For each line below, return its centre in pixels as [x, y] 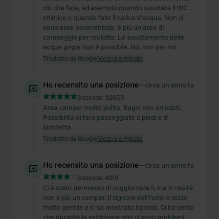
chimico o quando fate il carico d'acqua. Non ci [113, 18]
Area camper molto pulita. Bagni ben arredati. [112, 108]
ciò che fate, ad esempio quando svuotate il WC [115, 8]
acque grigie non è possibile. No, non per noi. [110, 47]
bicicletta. [58, 127]
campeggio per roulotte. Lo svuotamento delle [114, 37]
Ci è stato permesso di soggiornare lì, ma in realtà [118, 188]
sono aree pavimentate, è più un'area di [103, 27]
